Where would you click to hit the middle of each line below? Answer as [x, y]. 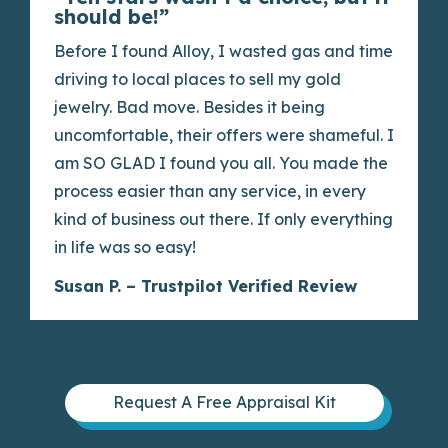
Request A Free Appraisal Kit [224, 402]
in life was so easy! [125, 247]
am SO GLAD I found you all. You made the [221, 163]
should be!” [111, 17]
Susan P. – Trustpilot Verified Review [205, 286]
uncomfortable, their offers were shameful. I [224, 135]
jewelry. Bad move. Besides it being [189, 107]
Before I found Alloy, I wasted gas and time [223, 51]
